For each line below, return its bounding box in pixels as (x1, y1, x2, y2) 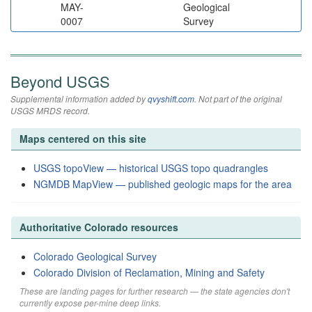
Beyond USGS (10, 70, 110, 92)
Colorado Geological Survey (33, 249, 157, 263)
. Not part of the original (194, 93, 282, 104)
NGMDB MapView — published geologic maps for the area (33, 177, 292, 191)
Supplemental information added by (10, 93, 148, 104)
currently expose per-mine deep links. (19, 297, 161, 309)
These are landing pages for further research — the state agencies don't (19, 285, 290, 297)
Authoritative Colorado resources (19, 220, 178, 234)
